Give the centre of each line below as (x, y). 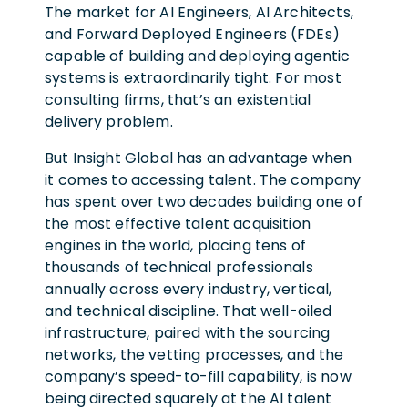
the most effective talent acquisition (178, 223)
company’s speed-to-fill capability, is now (198, 376)
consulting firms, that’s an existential (178, 99)
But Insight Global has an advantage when (199, 158)
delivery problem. (111, 121)
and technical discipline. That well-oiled (189, 311)
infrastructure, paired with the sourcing (188, 332)
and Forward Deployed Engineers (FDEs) (192, 34)
